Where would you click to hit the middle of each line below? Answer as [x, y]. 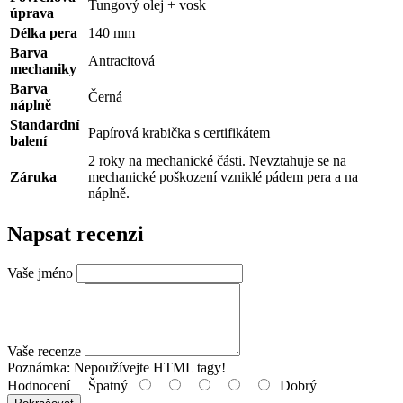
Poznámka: [39, 367]
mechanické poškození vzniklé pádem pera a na [223, 177]
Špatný [103, 385]
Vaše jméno [40, 273]
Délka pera [44, 33]
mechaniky [43, 69]
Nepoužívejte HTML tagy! [148, 367]
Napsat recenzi [76, 234]
